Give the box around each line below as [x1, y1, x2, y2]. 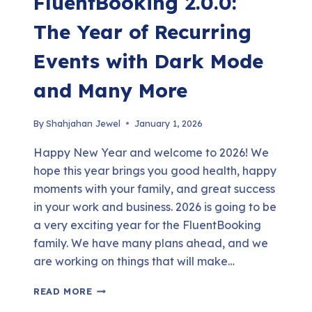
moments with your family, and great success [33, 181, 275, 196]
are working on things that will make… [33, 253, 235, 268]
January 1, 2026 [134, 117, 203, 129]
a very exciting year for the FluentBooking [33, 217, 261, 232]
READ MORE [33, 285, 93, 297]
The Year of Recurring [33, 19, 251, 45]
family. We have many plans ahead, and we [33, 235, 268, 250]
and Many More [33, 78, 187, 103]
